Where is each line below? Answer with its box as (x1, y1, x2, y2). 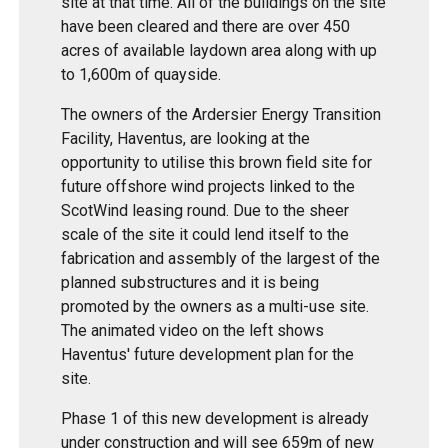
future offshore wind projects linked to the (61, 176, 356, 196)
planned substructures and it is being (61, 272, 320, 292)
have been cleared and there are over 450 (61, 16, 351, 36)
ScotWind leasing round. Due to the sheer (61, 200, 350, 220)
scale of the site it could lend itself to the (61, 224, 350, 244)
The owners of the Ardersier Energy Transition (61, 104, 382, 124)
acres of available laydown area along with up (61, 40, 378, 60)
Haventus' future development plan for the (61, 344, 355, 364)
